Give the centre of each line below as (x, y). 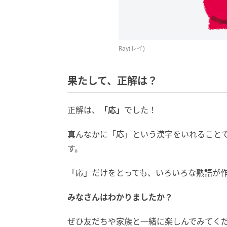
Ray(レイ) (132, 48)
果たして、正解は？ (112, 81)
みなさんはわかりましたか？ (120, 197)
